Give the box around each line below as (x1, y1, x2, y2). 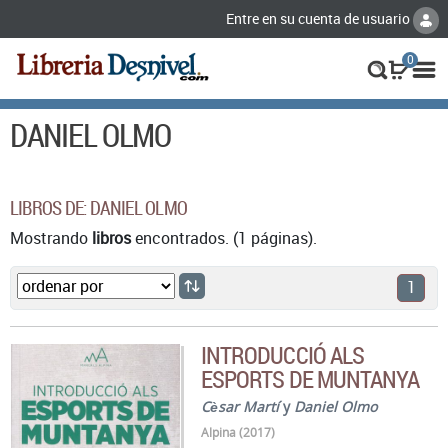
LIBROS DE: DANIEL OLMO (10, 194, 188, 221)
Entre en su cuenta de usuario (226, 9, 413, 28)
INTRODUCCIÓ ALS (201, 338, 364, 371)
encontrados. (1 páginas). (131, 226, 317, 249)
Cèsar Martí (201, 396, 280, 416)
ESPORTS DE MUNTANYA (201, 362, 419, 395)
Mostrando (10, 226, 92, 249)
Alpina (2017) (201, 423, 276, 441)
